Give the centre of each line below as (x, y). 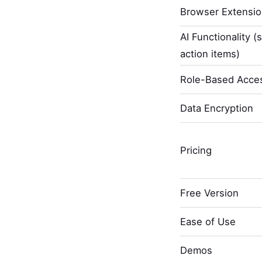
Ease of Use (208, 221)
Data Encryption (216, 108)
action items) (210, 54)
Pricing (196, 151)
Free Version (209, 193)
